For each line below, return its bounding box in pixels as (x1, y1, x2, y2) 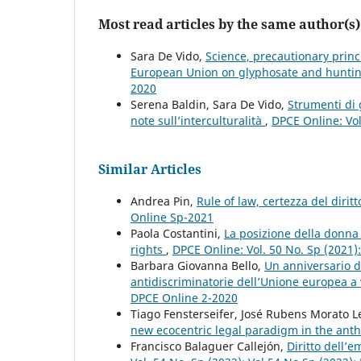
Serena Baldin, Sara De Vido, (131, 97, 288, 113)
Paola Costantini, (131, 226, 224, 242)
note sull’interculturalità (131, 113, 265, 129)
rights (131, 242, 166, 258)
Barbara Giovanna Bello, (131, 258, 264, 274)
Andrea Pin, (131, 193, 197, 210)
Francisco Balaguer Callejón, (131, 338, 287, 355)
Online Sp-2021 (131, 210, 214, 226)
